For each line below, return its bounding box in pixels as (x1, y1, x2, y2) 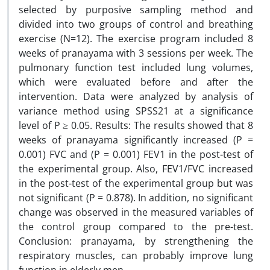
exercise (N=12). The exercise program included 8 (19, 32, 253, 45)
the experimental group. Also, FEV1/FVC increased (19, 162, 253, 175)
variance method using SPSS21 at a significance (19, 104, 253, 118)
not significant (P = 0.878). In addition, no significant (19, 191, 253, 204)
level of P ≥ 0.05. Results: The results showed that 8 (19, 119, 253, 132)
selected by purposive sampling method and (19, 3, 253, 16)
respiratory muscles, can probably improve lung (19, 249, 253, 262)
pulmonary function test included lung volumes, (19, 61, 253, 74)
